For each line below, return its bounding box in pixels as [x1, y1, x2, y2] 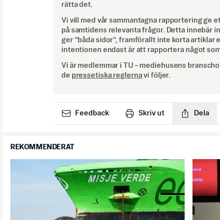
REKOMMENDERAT [10, 143, 75, 151]
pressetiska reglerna [71, 72, 142, 80]
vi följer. [143, 72, 171, 80]
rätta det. [61, 1, 93, 9]
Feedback [75, 110, 109, 117]
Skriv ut [138, 110, 165, 117]
